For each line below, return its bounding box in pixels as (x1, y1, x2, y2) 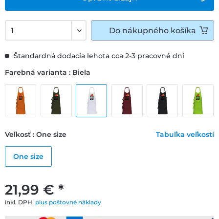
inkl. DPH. (5, 198, 35, 206)
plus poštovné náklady (35, 198, 101, 206)
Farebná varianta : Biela (5, 67, 90, 77)
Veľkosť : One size (5, 130, 66, 139)
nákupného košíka (122, 25, 196, 35)
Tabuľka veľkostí (156, 130, 214, 139)
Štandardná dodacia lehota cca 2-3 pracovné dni (12, 51, 184, 60)
